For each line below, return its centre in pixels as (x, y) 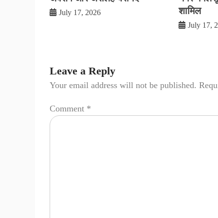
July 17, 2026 (80, 13)
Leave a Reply (82, 71)
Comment (68, 108)
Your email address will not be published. (123, 85)
